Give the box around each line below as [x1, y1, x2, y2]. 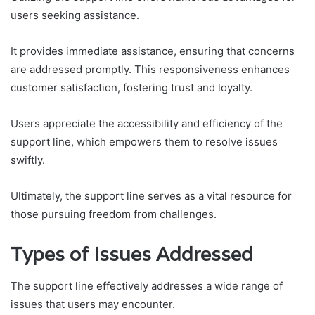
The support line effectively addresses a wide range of [11, 278, 283, 292]
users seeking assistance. [11, 8, 139, 22]
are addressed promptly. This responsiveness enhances [11, 63, 290, 77]
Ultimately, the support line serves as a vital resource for [11, 189, 292, 203]
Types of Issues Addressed [11, 242, 253, 267]
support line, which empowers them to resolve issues [11, 135, 278, 149]
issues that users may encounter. [11, 297, 175, 311]
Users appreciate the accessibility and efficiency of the [11, 117, 283, 131]
